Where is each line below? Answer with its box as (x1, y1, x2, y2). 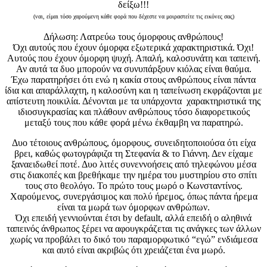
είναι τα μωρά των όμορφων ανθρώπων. (57, 202, 210, 213)
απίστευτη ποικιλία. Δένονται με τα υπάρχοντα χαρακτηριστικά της (7, 96, 260, 107)
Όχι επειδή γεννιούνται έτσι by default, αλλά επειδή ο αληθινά (15, 213, 252, 223)
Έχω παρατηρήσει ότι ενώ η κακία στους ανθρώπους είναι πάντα (11, 74, 256, 85)
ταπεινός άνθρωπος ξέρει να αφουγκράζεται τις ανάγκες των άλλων (6, 223, 261, 234)
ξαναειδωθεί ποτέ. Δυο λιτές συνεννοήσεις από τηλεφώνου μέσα (11, 159, 256, 170)
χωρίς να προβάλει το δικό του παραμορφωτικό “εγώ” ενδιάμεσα (10, 234, 257, 245)
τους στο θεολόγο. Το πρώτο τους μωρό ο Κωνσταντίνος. (24, 181, 243, 191)
